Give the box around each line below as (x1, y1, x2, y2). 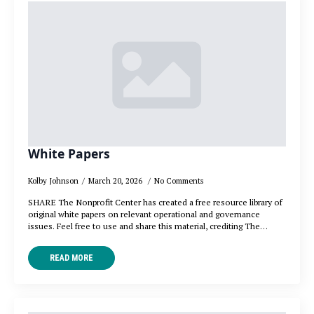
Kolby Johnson (28, 175, 78, 186)
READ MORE (50, 253, 93, 264)
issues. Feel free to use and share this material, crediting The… (28, 220, 268, 233)
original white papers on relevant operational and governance (28, 208, 260, 221)
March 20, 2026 (88, 175, 144, 186)
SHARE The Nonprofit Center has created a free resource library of (28, 196, 282, 209)
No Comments (154, 175, 204, 186)
